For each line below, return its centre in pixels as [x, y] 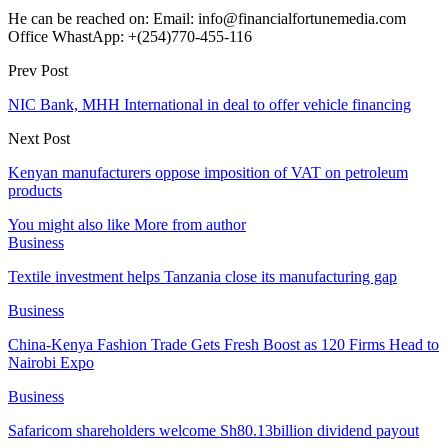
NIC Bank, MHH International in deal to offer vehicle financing [209, 104]
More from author [190, 224]
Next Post [39, 138]
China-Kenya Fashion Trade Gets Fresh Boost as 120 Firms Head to [223, 344]
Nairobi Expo [51, 362]
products [35, 190]
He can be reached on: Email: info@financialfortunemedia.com [207, 18]
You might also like [69, 224]
